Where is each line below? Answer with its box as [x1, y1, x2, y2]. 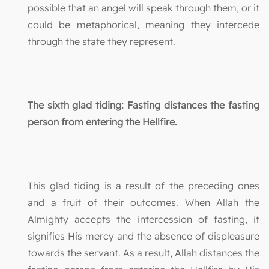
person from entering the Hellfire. [28, 115, 177, 128]
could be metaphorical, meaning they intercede [28, 18, 259, 31]
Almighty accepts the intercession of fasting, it [28, 213, 259, 225]
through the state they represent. [28, 35, 175, 47]
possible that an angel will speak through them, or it [28, 1, 259, 14]
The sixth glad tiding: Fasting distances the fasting [28, 98, 259, 111]
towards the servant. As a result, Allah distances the [28, 246, 259, 259]
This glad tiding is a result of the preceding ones [28, 179, 259, 192]
